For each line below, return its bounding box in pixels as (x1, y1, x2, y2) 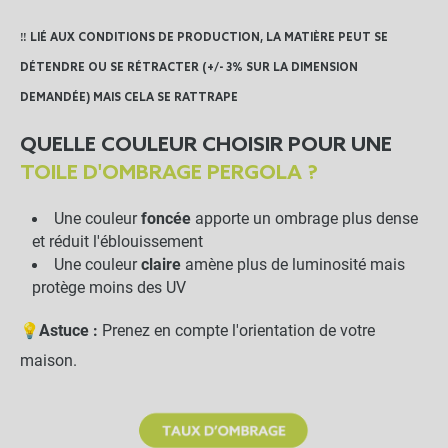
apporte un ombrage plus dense (190, 210, 418, 229)
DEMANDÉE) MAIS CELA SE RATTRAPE (20, 91, 238, 106)
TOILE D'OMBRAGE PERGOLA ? (20, 162, 318, 187)
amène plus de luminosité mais (180, 256, 405, 275)
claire (140, 256, 181, 275)
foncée (140, 210, 191, 229)
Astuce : (39, 322, 98, 341)
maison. (20, 352, 77, 371)
